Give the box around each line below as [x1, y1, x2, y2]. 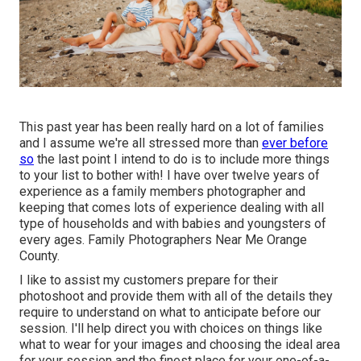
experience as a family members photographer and [19, 183, 305, 199]
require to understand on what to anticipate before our [19, 304, 321, 320]
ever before [262, 135, 328, 151]
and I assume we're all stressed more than [19, 135, 262, 151]
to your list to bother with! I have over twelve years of [19, 167, 320, 183]
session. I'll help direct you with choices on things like [19, 320, 322, 336]
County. [19, 247, 60, 263]
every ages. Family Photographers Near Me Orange [19, 231, 307, 247]
